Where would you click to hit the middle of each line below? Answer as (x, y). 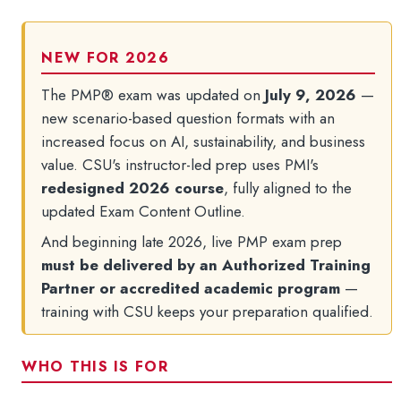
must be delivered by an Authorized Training (206, 265)
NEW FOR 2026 (105, 58)
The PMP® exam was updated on (154, 95)
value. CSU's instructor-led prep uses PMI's (180, 165)
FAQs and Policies (95, 14)
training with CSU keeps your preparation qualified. (208, 311)
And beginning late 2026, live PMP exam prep (192, 242)
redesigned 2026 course (133, 188)
